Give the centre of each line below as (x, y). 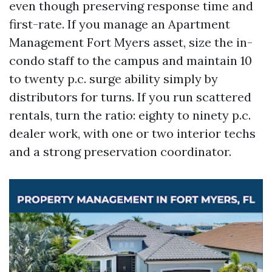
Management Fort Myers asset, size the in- (131, 42)
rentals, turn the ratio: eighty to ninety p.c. (130, 115)
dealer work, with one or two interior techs (132, 133)
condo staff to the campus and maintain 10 (131, 60)
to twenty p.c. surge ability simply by (114, 79)
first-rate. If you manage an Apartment (120, 24)
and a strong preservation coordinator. (120, 151)
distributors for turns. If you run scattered (130, 97)
